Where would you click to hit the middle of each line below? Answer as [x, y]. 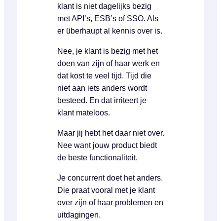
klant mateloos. [83, 112]
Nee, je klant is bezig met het [107, 51]
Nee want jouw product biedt [107, 145]
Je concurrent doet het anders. [110, 178]
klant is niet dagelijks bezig [104, 6]
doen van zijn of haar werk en [108, 63]
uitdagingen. [79, 215]
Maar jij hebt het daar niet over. [110, 133]
